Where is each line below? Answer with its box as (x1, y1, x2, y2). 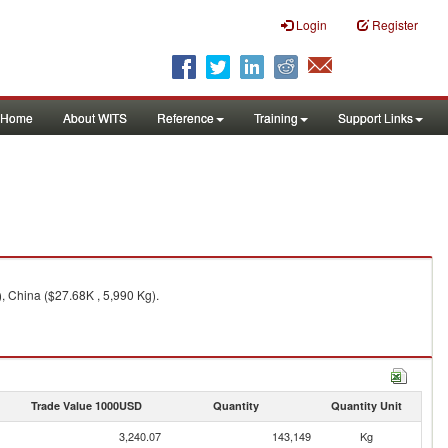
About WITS (63, 109, 127, 126)
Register (372, 16, 418, 33)
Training (254, 109, 298, 126)
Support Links (338, 109, 413, 126)
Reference (157, 109, 214, 126)
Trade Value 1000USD (30, 398, 142, 413)
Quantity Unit (330, 398, 402, 413)
